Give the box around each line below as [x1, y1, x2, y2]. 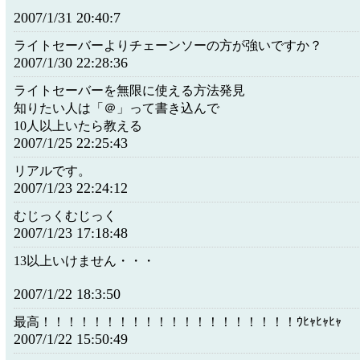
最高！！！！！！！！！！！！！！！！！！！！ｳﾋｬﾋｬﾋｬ [14, 314, 342, 329]
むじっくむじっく [14, 208, 117, 223]
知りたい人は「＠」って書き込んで [14, 100, 219, 116]
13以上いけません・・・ [14, 253, 155, 268]
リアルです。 [14, 163, 91, 178]
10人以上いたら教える [14, 118, 142, 133]
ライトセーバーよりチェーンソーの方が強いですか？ [14, 38, 322, 53]
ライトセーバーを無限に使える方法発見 [14, 83, 245, 98]
